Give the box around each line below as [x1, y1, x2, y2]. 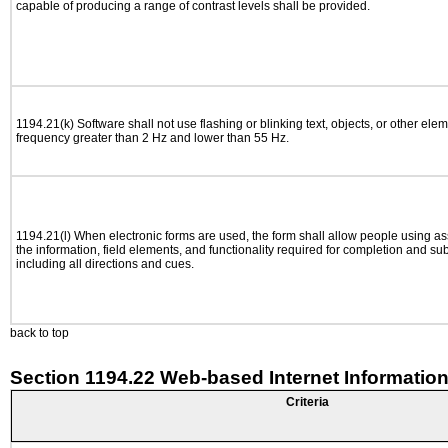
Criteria [286, 395, 329, 409]
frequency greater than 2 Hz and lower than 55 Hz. [16, 131, 289, 145]
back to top [10, 326, 69, 340]
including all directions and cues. [16, 257, 194, 271]
